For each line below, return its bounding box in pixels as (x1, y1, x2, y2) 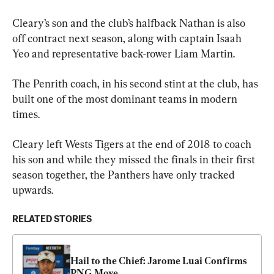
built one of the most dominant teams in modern (12, 92, 240, 105)
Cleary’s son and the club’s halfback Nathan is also (12, 16, 248, 29)
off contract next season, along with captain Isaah (12, 31, 244, 45)
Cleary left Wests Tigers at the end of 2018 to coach (12, 137, 254, 150)
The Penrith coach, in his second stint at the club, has (12, 76, 261, 90)
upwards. (12, 183, 53, 196)
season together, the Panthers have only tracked (12, 168, 237, 181)
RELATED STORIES (12, 214, 92, 224)
